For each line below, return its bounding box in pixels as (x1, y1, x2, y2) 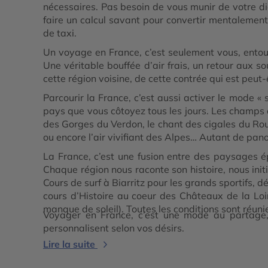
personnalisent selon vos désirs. (43, 221, 184, 234)
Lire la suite (43, 237, 95, 250)
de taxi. (43, 26, 77, 39)
